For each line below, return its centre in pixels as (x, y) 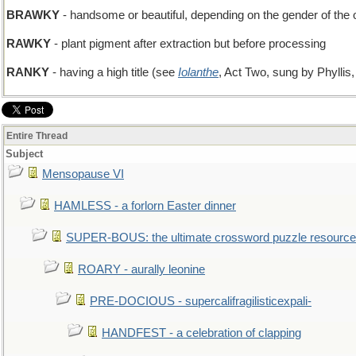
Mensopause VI (83, 174)
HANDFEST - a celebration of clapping (201, 333)
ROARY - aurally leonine (141, 269)
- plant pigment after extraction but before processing (188, 44)
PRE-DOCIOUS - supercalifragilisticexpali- (201, 301)
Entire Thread (37, 136)
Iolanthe (198, 72)
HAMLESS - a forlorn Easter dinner (145, 206)
